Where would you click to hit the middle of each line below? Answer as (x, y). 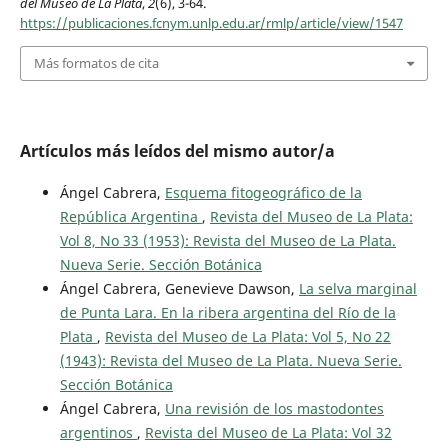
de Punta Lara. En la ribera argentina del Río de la (227, 312)
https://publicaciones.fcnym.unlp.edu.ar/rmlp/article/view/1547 (211, 23)
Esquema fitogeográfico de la (263, 192)
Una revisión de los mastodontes (274, 408)
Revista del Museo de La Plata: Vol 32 (268, 432)
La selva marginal (357, 288)
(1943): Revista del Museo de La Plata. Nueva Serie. (230, 360)
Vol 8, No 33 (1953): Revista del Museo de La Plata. (227, 240)
